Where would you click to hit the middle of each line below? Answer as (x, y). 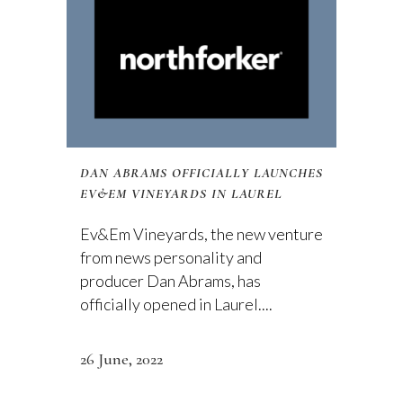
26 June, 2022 (121, 359)
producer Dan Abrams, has (170, 281)
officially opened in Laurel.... (176, 304)
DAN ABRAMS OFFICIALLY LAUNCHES (201, 173)
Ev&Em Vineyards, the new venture (201, 234)
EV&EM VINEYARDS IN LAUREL (181, 194)
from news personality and (171, 258)
